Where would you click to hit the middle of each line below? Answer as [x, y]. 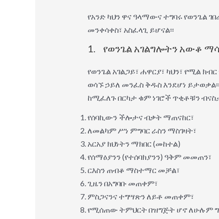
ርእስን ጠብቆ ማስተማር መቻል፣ [133, 170]
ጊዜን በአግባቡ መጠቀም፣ [122, 183]
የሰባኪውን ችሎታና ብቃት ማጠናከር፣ [141, 117]
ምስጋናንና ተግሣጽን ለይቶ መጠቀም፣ [141, 196]
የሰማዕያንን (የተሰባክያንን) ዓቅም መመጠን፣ [149, 156]
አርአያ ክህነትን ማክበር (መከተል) [134, 143]
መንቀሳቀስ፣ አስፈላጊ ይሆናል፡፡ [131, 29]
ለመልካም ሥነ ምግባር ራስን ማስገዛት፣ [142, 130]
